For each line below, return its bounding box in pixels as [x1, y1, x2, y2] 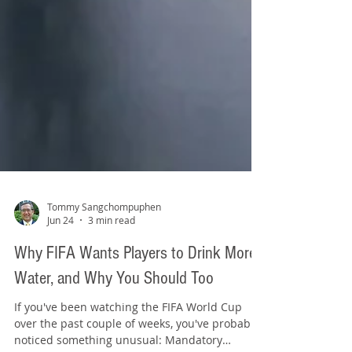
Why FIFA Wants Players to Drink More [14, 313, 256, 334]
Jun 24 [47, 284, 74, 297]
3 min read [88, 284, 135, 297]
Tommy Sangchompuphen [47, 270, 161, 284]
